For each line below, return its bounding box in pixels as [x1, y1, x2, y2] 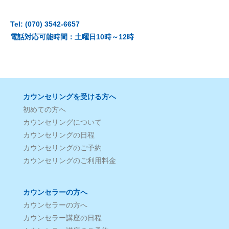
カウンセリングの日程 [23, 131, 95, 140]
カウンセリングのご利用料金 [23, 156, 116, 165]
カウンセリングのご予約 [23, 144, 102, 152]
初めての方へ [23, 105, 66, 114]
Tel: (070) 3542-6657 [10, 19, 80, 28]
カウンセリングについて [23, 118, 102, 127]
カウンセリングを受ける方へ [23, 93, 116, 101]
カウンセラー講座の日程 [23, 214, 102, 222]
